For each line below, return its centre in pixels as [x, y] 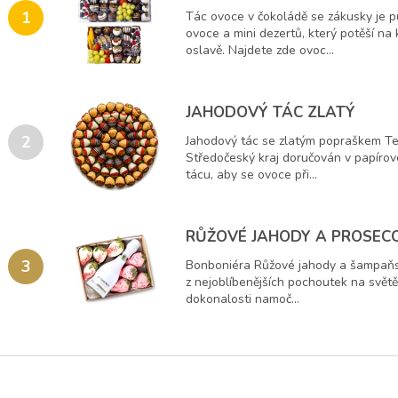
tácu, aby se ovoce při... [251, 174]
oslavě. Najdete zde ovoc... [260, 50]
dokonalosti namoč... [243, 298]
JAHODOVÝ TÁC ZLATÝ [271, 112]
